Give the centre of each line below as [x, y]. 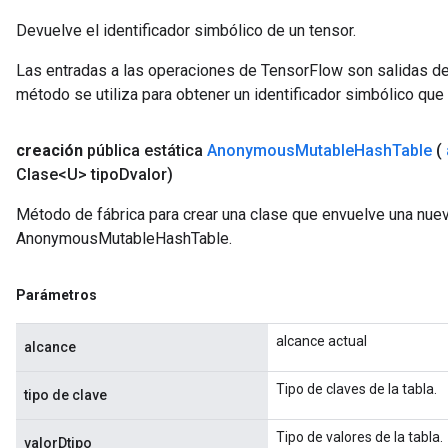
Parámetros [56, 295]
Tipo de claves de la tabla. [356, 389]
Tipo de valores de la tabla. [359, 437]
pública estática [147, 150]
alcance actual [321, 341]
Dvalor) [146, 174]
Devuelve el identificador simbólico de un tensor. [186, 30]
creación [49, 150]
